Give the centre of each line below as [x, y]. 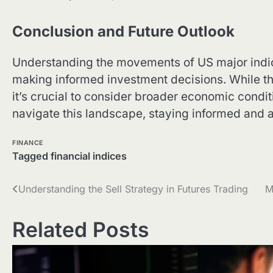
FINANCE [28, 143]
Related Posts [81, 230]
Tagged [31, 156]
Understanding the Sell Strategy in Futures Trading [133, 189]
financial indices [89, 156]
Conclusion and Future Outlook [123, 31]
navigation [50, 214]
